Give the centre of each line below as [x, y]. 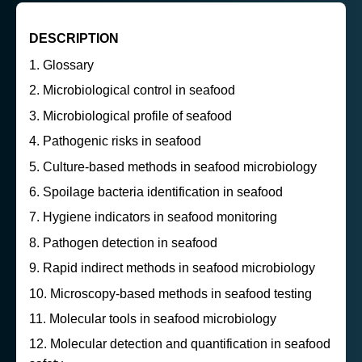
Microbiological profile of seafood [137, 116]
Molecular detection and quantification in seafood [190, 344]
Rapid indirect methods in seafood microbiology [179, 268]
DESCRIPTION [74, 39]
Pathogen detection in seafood [130, 242]
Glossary [68, 65]
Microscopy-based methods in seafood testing [181, 293]
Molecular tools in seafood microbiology [163, 318]
